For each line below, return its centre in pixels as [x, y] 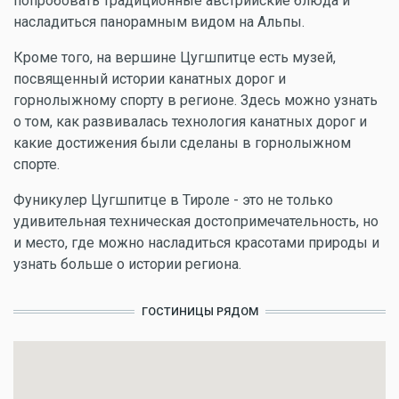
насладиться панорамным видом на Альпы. [159, 22]
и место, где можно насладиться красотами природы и [196, 243]
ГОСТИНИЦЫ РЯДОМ [199, 311]
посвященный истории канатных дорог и [150, 79]
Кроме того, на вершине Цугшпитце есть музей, [175, 57]
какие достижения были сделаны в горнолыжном [182, 143]
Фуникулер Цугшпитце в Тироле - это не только [173, 200]
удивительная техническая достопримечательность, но [196, 221]
